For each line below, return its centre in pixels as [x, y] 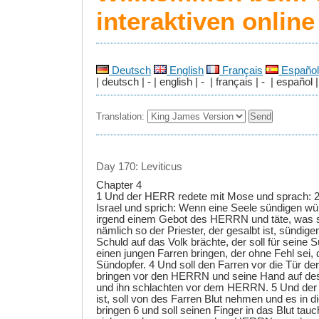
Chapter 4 [119, 185]
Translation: [122, 117]
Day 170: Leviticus [139, 167]
